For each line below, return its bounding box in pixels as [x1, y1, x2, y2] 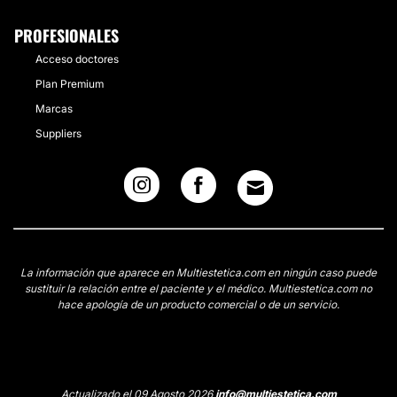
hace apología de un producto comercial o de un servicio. [58, 298, 339, 311]
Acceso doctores [35, 52, 119, 66]
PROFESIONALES [14, 24, 119, 47]
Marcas [35, 102, 73, 115]
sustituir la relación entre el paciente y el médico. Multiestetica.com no [25, 282, 372, 295]
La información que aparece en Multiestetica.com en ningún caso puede [20, 266, 377, 279]
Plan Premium [35, 77, 104, 90]
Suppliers [35, 127, 82, 140]
